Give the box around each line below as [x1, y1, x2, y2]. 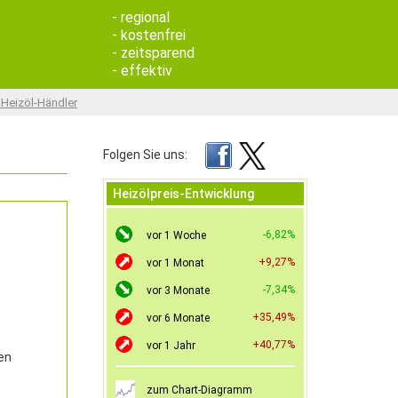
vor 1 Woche [147, 228, 206, 242]
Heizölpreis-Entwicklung [113, 186, 254, 201]
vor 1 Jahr [147, 338, 195, 352]
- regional [112, 9, 170, 26]
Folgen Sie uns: [103, 147, 187, 162]
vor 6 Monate [147, 311, 210, 324]
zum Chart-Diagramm [147, 383, 252, 396]
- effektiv [112, 62, 172, 79]
